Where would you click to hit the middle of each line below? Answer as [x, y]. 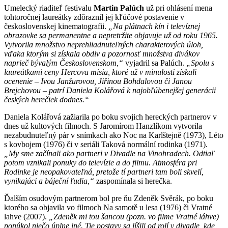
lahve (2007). [26, 216]
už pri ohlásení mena [179, 8]
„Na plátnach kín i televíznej [154, 26]
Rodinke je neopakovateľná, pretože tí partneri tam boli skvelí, [104, 172]
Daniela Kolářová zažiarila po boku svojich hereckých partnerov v [110, 117]
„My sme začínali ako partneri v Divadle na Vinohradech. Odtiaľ [109, 153]
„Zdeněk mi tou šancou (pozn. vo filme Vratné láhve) [134, 216]
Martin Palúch [120, 8]
